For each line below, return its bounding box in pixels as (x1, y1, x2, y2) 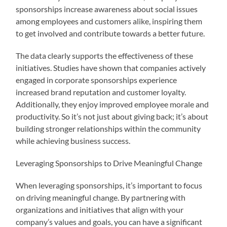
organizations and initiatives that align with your (16, 204, 184, 214)
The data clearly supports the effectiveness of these (16, 50, 194, 60)
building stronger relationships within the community (16, 123, 201, 133)
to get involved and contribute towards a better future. (16, 28, 205, 38)
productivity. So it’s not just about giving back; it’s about (16, 111, 209, 121)
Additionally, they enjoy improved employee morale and (16, 99, 209, 109)
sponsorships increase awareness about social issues (16, 4, 198, 14)
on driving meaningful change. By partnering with (16, 192, 186, 202)
